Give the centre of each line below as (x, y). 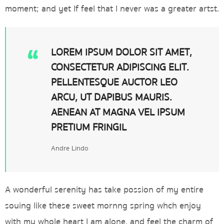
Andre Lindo (70, 148)
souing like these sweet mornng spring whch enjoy (103, 205)
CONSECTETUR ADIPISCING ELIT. (120, 67)
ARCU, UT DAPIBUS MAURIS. (111, 97)
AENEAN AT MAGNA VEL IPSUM (118, 112)
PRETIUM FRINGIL (89, 127)
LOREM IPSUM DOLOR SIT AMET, (121, 52)
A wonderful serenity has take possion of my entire (104, 189)
